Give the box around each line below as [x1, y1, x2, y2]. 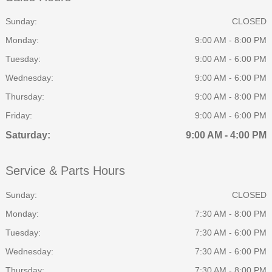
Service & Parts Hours [5, 163, 125, 177]
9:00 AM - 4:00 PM [186, 129, 267, 140]
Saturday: [5, 129, 50, 140]
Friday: [5, 110, 32, 120]
